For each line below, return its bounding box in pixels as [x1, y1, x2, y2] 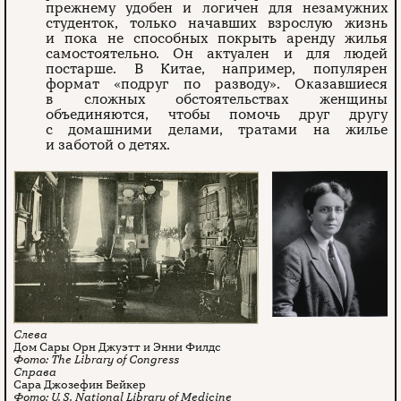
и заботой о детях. [46, 135, 171, 154]
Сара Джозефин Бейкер [13, 378, 146, 393]
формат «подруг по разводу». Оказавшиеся [46, 74, 388, 93]
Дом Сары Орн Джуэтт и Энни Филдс [13, 340, 221, 355]
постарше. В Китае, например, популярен [46, 59, 388, 78]
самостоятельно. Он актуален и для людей [46, 44, 388, 63]
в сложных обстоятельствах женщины [46, 90, 388, 108]
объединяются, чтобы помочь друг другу [46, 105, 388, 124]
